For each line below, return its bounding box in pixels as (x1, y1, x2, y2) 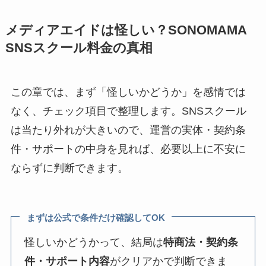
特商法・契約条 (163, 236, 239, 249)
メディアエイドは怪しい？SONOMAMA (5, 23, 246, 37)
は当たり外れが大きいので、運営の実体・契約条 (10, 123, 246, 136)
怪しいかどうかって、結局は (24, 236, 164, 249)
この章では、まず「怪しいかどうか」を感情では (10, 85, 246, 98)
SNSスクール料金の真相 (5, 40, 153, 55)
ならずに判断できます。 (10, 161, 128, 174)
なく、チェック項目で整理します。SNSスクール (10, 104, 246, 117)
